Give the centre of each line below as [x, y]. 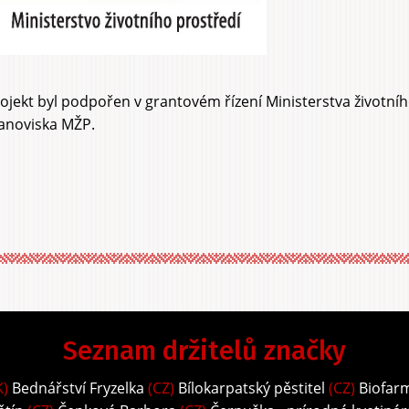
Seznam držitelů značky [204, 351]
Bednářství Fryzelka [78, 388]
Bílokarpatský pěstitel [252, 388]
